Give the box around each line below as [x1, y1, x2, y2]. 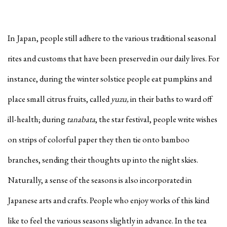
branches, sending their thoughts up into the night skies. [8, 154, 198, 165]
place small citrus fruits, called [8, 93, 111, 104]
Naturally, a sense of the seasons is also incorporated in [8, 174, 192, 185]
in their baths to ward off [129, 93, 212, 104]
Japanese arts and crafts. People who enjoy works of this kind [8, 194, 209, 206]
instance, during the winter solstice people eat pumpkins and [8, 72, 212, 84]
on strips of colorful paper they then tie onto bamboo [8, 133, 190, 145]
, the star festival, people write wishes [95, 113, 217, 125]
